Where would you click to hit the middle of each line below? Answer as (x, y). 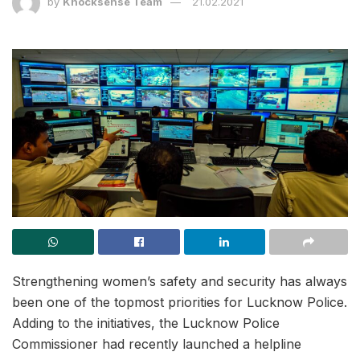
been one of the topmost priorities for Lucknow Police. (180, 302)
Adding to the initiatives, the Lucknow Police (146, 323)
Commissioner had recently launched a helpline (157, 344)
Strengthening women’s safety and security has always (180, 281)
